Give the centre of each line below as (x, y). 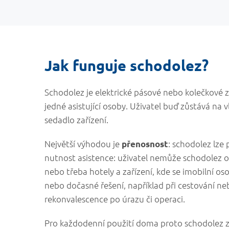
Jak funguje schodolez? (127, 65)
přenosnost (145, 144)
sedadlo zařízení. (76, 120)
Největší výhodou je (83, 144)
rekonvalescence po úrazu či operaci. (115, 199)
